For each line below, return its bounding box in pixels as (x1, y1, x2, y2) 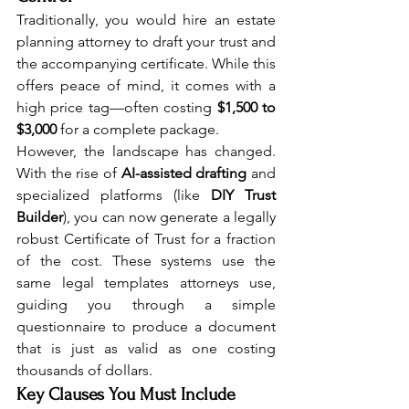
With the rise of (16, 163, 121, 182)
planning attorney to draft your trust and (16, 32, 276, 50)
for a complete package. (57, 120, 219, 138)
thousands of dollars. (16, 361, 152, 379)
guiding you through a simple (16, 295, 276, 313)
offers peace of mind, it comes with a (16, 76, 276, 94)
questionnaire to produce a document (16, 317, 276, 335)
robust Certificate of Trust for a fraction (16, 229, 276, 247)
